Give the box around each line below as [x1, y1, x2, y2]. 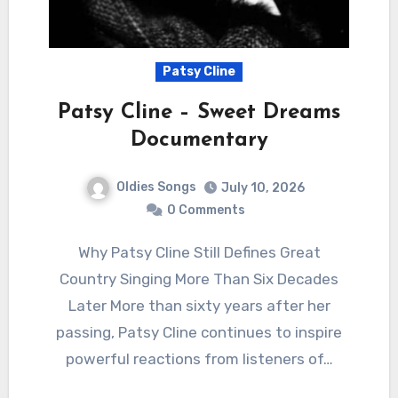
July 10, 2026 [221, 180, 305, 196]
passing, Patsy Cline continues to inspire [56, 323, 342, 342]
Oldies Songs [116, 179, 196, 195]
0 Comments [167, 203, 245, 219]
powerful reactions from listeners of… [65, 350, 333, 369]
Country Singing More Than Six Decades [60, 270, 338, 289]
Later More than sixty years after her [68, 297, 330, 315]
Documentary [130, 130, 268, 152]
